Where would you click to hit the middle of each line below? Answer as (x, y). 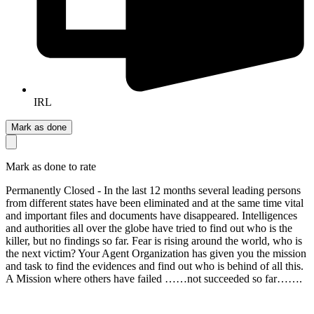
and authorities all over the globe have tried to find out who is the (149, 228)
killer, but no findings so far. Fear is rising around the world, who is (154, 240)
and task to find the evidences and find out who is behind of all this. (155, 266)
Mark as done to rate (51, 166)
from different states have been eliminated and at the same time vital (155, 203)
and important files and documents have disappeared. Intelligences (151, 215)
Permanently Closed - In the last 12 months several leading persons (153, 190)
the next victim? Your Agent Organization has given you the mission (156, 253)
